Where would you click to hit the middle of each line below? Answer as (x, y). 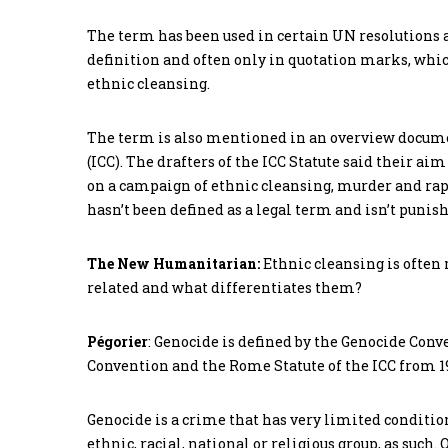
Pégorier (117, 342)
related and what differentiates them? (224, 288)
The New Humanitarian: (173, 264)
